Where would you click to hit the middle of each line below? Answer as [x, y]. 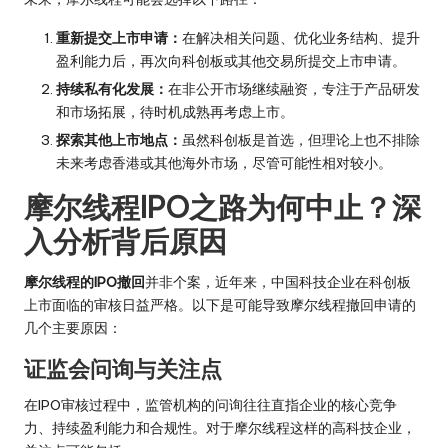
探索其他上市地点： [119, 140]
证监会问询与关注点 [123, 369]
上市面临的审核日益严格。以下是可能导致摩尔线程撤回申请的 [220, 305]
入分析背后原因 [125, 242]
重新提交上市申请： [119, 37]
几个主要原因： [73, 328]
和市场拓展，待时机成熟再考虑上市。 [175, 111]
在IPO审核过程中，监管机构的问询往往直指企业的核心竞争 [210, 405]
